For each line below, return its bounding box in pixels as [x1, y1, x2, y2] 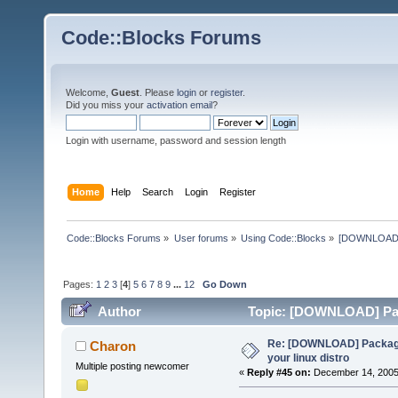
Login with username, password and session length [66, 135, 286, 146]
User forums [173, 232, 228, 243]
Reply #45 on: [246, 367, 311, 378]
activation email [147, 99, 212, 110]
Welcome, [66, 87, 111, 98]
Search [142, 186, 174, 197]
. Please [139, 87, 177, 98]
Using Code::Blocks [240, 232, 326, 243]
